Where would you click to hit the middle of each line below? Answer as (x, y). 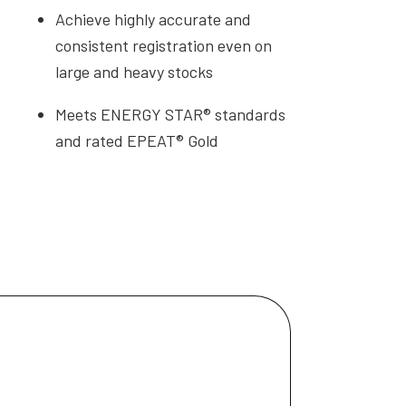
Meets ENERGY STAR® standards (171, 114)
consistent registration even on (164, 45)
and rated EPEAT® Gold (137, 140)
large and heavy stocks (135, 71)
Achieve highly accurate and (154, 19)
